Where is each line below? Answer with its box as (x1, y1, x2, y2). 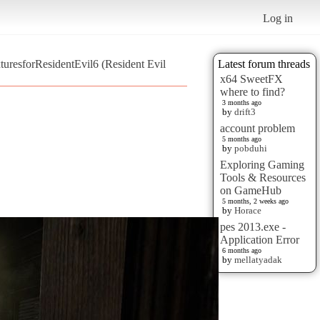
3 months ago (222, 98, 261, 106)
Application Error (220, 233, 299, 246)
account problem (220, 121, 295, 134)
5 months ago (222, 134, 261, 143)
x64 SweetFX (220, 72, 283, 85)
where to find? (220, 85, 285, 98)
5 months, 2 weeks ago (222, 196, 289, 205)
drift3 (234, 106, 256, 117)
